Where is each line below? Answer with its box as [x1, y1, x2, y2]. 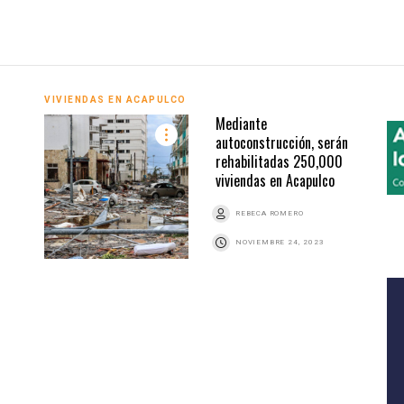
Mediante [216, 113, 267, 135]
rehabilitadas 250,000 [216, 151, 343, 173]
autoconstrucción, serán [216, 132, 348, 154]
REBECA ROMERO [235, 209, 304, 218]
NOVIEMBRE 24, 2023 [235, 238, 325, 247]
